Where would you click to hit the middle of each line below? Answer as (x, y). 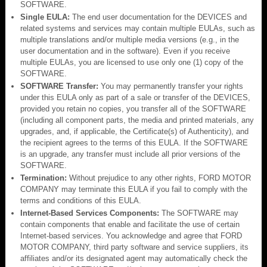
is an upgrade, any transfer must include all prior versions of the (130, 154)
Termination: (44, 178)
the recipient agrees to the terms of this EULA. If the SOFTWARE (134, 142)
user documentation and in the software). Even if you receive (125, 51)
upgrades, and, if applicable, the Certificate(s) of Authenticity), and (134, 131)
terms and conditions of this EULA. (81, 200)
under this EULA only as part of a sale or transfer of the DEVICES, (135, 97)
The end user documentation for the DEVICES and (158, 17)
